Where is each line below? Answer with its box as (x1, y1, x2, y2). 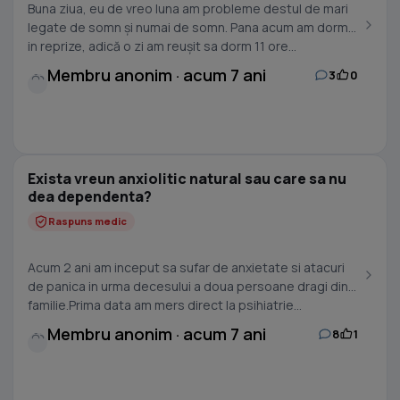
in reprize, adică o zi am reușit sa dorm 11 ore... (28, 37, 296, 54)
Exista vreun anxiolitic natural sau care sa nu (28, 169, 346, 188)
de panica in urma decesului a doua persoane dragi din (28, 278, 348, 295)
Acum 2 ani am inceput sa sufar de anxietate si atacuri (28, 259, 345, 276)
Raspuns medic (48, 214, 127, 228)
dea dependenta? (28, 187, 152, 206)
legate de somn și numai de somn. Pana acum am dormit (28, 19, 356, 36)
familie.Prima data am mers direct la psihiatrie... (28, 296, 302, 313)
